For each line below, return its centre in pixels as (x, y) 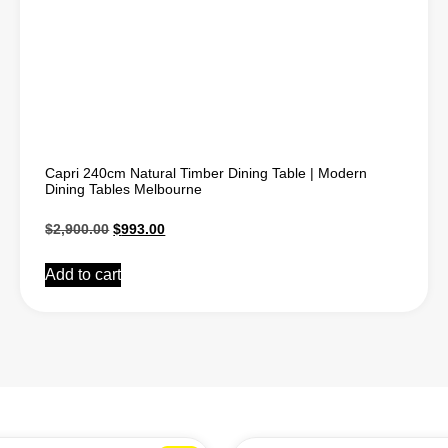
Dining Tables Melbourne (124, 189)
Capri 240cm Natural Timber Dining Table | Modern (206, 173)
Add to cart (83, 275)
